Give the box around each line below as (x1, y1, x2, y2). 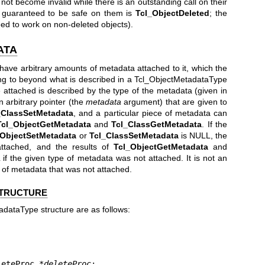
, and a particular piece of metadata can (73, 108, 228, 118)
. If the (202, 119, 228, 130)
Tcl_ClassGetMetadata (111, 119, 202, 130)
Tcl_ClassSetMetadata (89, 131, 179, 141)
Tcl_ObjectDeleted (135, 8, 210, 18)
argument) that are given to (121, 97, 228, 107)
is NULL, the (178, 131, 228, 141)
